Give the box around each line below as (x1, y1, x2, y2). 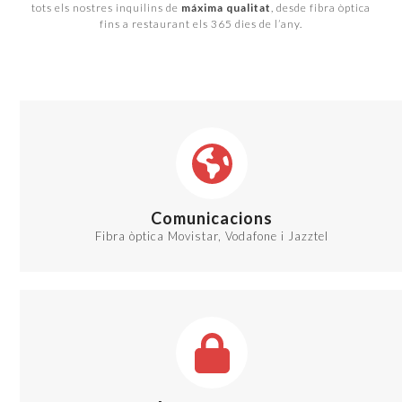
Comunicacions (151, 208, 274, 229)
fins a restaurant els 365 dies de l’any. (100, 17, 302, 31)
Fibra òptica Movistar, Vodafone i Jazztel (95, 229, 329, 244)
